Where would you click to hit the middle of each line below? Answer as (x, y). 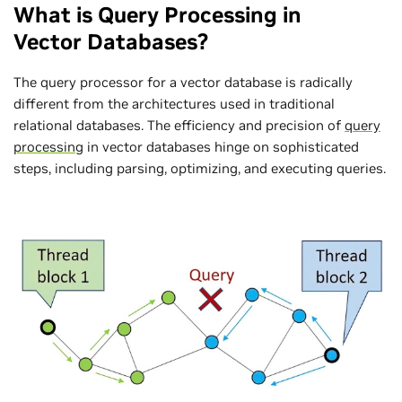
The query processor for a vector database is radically (183, 82)
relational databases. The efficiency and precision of (179, 125)
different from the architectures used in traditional (174, 103)
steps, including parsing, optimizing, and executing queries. (200, 168)
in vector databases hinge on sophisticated (221, 146)
